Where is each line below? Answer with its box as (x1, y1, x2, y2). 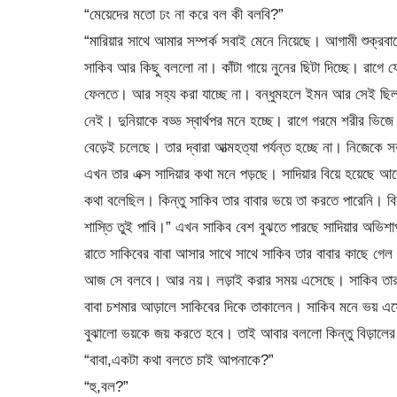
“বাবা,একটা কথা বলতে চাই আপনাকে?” (83, 350, 274, 369)
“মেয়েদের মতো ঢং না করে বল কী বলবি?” (83, 4, 284, 23)
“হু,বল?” (83, 377, 128, 395)
